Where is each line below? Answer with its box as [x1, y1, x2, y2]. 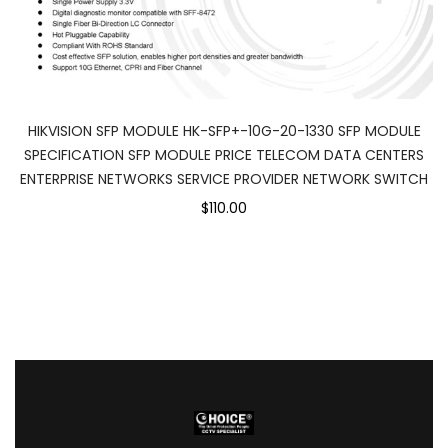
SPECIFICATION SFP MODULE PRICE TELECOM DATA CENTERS [24, 144, 424, 165]
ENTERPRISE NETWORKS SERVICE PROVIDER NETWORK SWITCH [20, 168, 428, 189]
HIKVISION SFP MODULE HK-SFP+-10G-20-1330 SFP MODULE [27, 120, 421, 141]
